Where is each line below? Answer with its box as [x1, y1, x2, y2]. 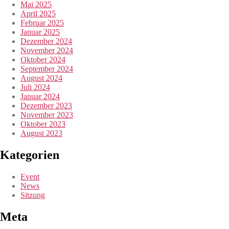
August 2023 [20, 129, 62, 138]
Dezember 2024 [20, 37, 72, 46]
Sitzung [20, 191, 45, 200]
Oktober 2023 [20, 120, 65, 129]
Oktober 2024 [20, 55, 65, 64]
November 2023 [20, 110, 73, 120]
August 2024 [20, 74, 62, 83]
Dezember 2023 [20, 101, 72, 110]
